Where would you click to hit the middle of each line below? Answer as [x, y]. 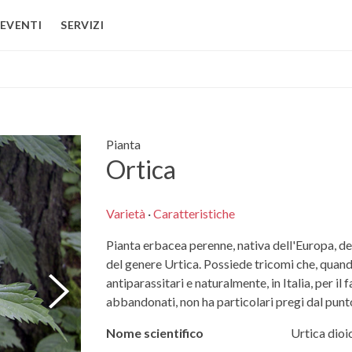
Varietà [125, 214]
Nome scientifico [154, 333]
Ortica [141, 169]
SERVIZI [82, 25]
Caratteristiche [194, 214]
